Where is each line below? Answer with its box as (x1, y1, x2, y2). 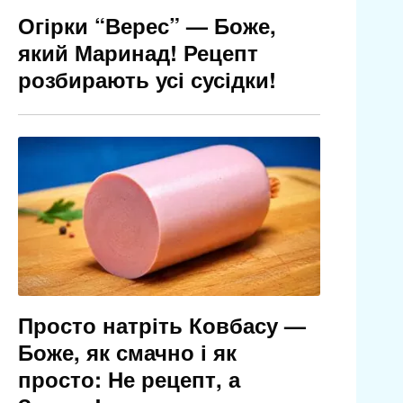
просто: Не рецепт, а (17, 363, 240, 395)
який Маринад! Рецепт (17, 37, 258, 68)
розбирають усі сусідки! (17, 64, 276, 95)
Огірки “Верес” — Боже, (17, 10, 276, 41)
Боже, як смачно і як (17, 336, 237, 368)
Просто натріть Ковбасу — (17, 309, 306, 341)
